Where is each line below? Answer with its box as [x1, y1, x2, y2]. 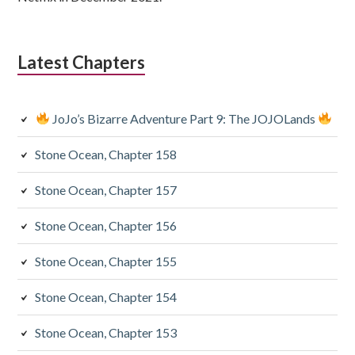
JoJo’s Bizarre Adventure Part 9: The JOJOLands [49, 110, 318, 126]
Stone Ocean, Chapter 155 [35, 253, 177, 269]
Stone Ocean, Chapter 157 [35, 181, 177, 197]
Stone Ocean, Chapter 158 [35, 146, 177, 162]
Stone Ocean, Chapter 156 [35, 217, 177, 233]
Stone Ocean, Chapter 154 [35, 288, 177, 304]
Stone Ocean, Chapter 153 [35, 324, 177, 340]
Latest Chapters [17, 51, 146, 73]
